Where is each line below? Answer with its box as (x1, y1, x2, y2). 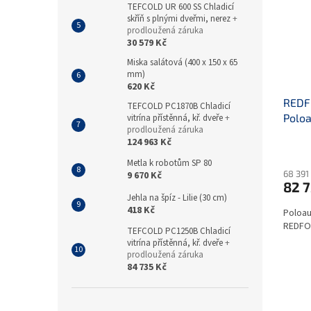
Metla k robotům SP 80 (127, 157, 212, 170)
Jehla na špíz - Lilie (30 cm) (127, 192, 227, 205)
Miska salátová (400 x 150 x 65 (127, 56, 237, 69)
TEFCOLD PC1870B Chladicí (127, 100, 230, 113)
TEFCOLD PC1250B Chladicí (127, 225, 230, 238)
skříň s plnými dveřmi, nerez (127, 12, 233, 26)
